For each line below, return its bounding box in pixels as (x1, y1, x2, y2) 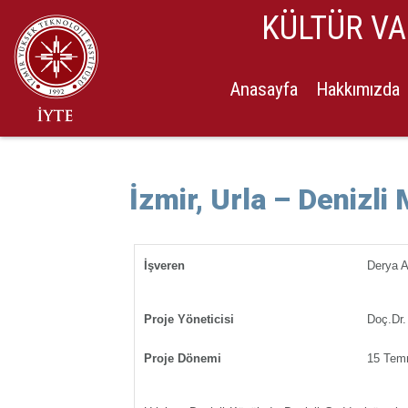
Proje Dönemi (144, 352, 221, 365)
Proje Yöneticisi (144, 312, 234, 326)
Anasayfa (229, 78, 299, 100)
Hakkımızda (316, 78, 401, 100)
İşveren (144, 259, 185, 272)
